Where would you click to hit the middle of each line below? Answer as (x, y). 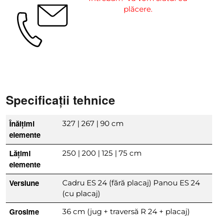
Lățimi (20, 154)
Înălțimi (22, 124)
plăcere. (138, 9)
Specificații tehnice (60, 100)
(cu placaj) (82, 194)
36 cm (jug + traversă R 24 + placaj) (126, 212)
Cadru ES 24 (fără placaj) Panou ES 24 (131, 183)
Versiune (24, 183)
